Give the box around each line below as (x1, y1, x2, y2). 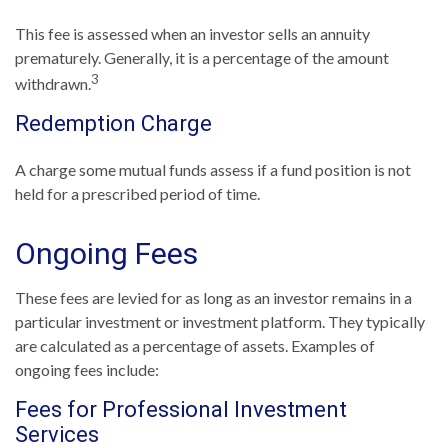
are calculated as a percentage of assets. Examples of (15, 335, 375, 355)
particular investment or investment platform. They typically (15, 311, 425, 331)
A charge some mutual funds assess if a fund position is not (15, 159, 411, 179)
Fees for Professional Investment (15, 396, 347, 422)
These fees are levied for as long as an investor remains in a (15, 287, 412, 307)
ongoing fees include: (15, 359, 159, 379)
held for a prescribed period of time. (15, 183, 260, 203)
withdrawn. (15, 73, 91, 93)
